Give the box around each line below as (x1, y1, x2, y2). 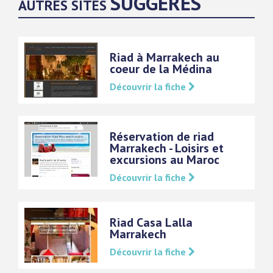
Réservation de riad (110, 129, 214, 144)
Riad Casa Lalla (110, 214, 193, 230)
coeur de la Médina (110, 61, 212, 77)
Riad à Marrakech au (110, 49, 219, 65)
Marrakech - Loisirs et (110, 140, 224, 156)
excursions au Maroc (110, 152, 219, 168)
